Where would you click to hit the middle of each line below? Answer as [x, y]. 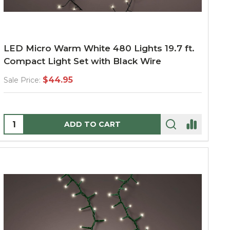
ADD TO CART [92, 124]
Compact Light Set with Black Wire [82, 61]
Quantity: [24, 121]
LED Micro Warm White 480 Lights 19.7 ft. [99, 48]
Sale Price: [22, 80]
